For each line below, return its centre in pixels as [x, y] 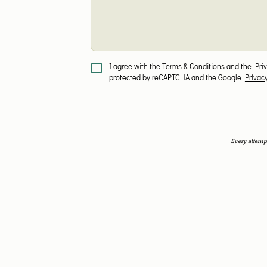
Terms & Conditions [193, 66]
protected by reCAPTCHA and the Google [177, 77]
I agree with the [135, 66]
